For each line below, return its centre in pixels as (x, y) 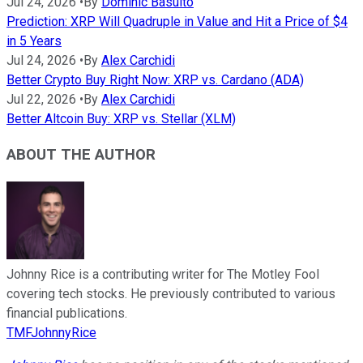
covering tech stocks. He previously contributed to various (171, 294)
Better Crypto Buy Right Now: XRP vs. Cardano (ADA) (155, 79)
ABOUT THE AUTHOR (81, 155)
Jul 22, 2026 (41, 99)
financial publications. (67, 314)
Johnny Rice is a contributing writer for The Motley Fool (163, 275)
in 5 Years (34, 41)
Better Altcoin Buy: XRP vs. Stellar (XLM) (121, 118)
